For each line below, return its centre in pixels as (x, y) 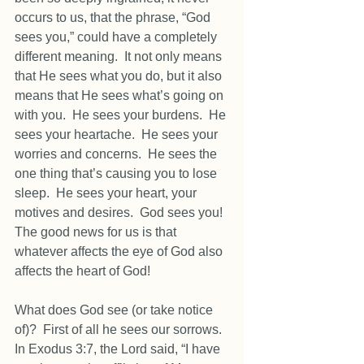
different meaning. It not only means (120, 56)
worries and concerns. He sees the (117, 154)
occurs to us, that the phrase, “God (114, 17)
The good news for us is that (97, 232)
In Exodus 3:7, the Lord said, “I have (119, 349)
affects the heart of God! (84, 271)
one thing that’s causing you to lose (117, 173)
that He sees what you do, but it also (120, 76)
